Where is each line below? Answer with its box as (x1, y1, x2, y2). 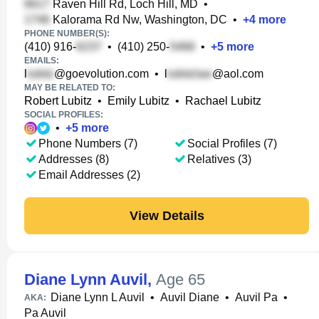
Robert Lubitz (24, 95, 92, 107)
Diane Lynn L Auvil (51, 291, 145, 303)
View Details (129, 208, 204, 223)
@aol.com (212, 68, 263, 80)
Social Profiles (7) (187, 137, 277, 150)
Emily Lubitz (108, 95, 169, 107)
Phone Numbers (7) (38, 137, 137, 150)
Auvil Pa (235, 291, 278, 303)
